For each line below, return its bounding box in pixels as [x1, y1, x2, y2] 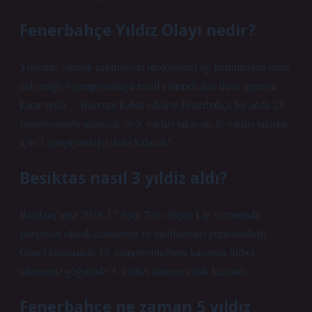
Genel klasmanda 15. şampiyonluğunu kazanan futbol [19, 244, 255, 259]
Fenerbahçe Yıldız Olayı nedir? [19, 19, 256, 41]
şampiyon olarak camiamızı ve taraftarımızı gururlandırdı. [19, 226, 269, 240]
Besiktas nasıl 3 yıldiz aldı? [19, 167, 227, 189]
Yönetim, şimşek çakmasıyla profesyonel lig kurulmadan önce [19, 59, 290, 74]
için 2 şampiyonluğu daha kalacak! [19, 134, 171, 149]
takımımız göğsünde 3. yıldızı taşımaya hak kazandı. [19, 263, 249, 278]
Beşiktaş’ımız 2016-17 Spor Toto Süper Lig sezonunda [19, 207, 260, 221]
